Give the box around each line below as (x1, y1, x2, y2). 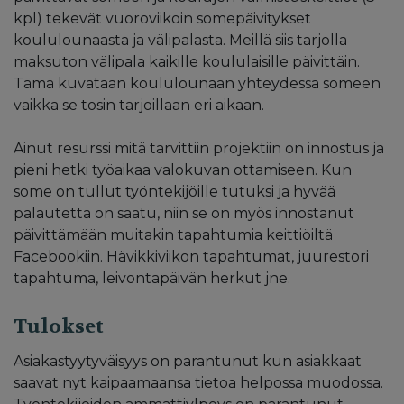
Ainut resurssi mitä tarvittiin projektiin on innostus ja (14, 139, 384, 157)
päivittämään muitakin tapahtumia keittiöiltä (14, 225, 333, 243)
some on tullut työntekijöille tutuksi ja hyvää (14, 182, 335, 200)
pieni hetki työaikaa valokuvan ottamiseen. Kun (14, 161, 352, 179)
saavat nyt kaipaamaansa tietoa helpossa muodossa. (14, 373, 383, 391)
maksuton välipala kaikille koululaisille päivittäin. (14, 52, 360, 70)
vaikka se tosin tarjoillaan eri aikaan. (14, 96, 264, 114)
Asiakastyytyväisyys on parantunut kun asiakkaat (14, 352, 362, 370)
